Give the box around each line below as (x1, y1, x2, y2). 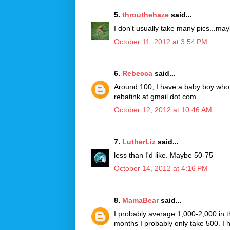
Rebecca (122, 69, 152, 78)
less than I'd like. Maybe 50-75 (114, 150, 213, 159)
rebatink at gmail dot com (114, 92, 196, 101)
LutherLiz (122, 137, 156, 146)
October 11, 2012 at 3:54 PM (114, 37, 207, 46)
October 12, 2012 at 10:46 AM (114, 105, 212, 114)
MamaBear (122, 196, 159, 204)
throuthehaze (122, 10, 169, 19)
